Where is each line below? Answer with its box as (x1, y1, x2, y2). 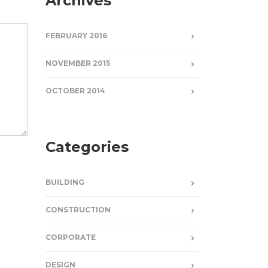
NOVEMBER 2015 (45, 59, 110, 68)
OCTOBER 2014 (45, 86, 105, 95)
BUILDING (45, 178, 84, 187)
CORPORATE (45, 233, 96, 242)
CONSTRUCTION (45, 205, 111, 214)
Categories (45, 138, 129, 156)
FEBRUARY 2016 (45, 31, 107, 40)
